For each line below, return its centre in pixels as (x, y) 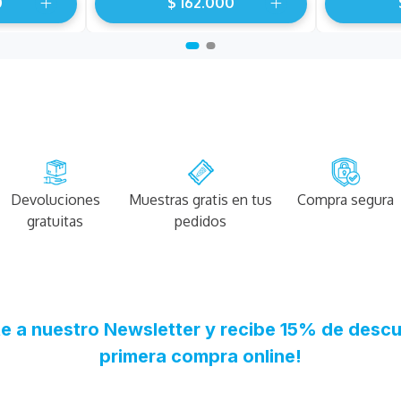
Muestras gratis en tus (201, 200)
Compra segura (346, 200)
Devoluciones (55, 200)
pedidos (201, 222)
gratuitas (55, 222)
